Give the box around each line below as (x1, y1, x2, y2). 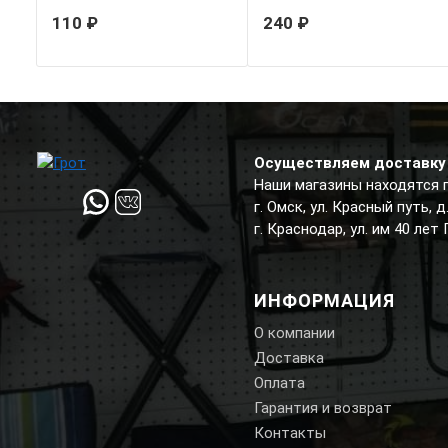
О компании (253, 324, 335, 343)
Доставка (253, 349, 324, 368)
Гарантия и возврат (253, 399, 392, 418)
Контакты (253, 424, 326, 443)
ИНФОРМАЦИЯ (253, 290, 395, 312)
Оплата (253, 374, 305, 393)
